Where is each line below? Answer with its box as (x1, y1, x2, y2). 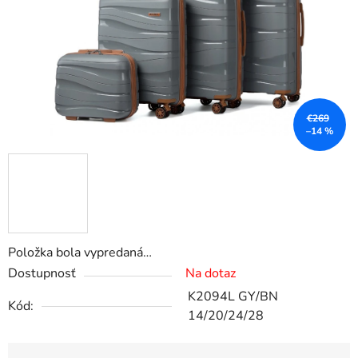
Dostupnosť (8, 265, 76, 283)
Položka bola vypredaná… (8, 244, 152, 262)
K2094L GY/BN (188, 288, 278, 306)
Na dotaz (185, 265, 236, 283)
